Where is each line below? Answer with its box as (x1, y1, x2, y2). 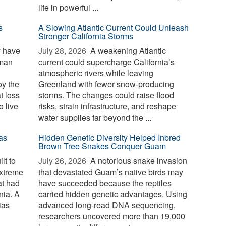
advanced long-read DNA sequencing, (38, 199, 176, 211)
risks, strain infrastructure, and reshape (38, 100, 177, 112)
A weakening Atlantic (88, 45, 166, 56)
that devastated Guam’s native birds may (38, 166, 184, 178)
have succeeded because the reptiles (38, 177, 172, 189)
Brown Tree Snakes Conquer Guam (38, 140, 166, 152)
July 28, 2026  (38, 45, 89, 56)
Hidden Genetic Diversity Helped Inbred (38, 132, 181, 143)
